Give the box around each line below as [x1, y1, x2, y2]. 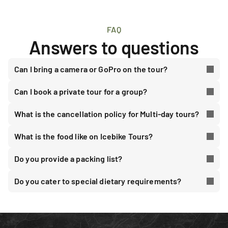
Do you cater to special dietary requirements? [14, 176, 182, 186]
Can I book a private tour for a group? [14, 87, 148, 96]
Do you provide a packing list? [14, 154, 123, 163]
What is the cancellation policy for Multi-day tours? [14, 109, 199, 119]
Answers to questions [29, 36, 199, 58]
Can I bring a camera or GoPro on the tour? [14, 64, 168, 74]
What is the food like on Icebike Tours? [14, 131, 153, 141]
